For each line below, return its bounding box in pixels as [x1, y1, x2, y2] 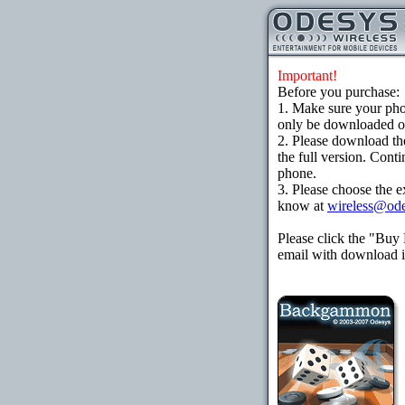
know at [278, 198, 327, 213]
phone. [278, 165, 316, 181]
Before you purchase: [278, 84, 400, 99]
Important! [278, 68, 337, 83]
